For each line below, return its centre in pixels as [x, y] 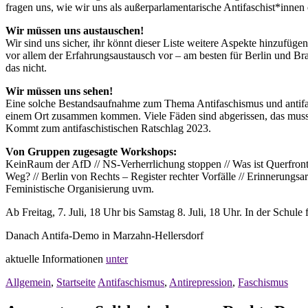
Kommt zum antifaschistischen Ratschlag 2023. [108, 129]
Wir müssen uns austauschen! [75, 31]
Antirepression [201, 283]
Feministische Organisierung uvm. [80, 189]
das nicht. [26, 68]
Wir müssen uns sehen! [59, 91]
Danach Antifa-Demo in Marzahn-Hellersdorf [104, 236]
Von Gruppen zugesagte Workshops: [91, 152]
